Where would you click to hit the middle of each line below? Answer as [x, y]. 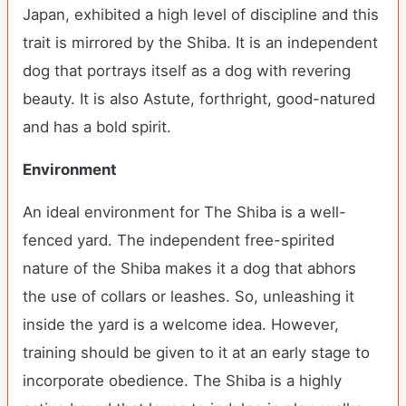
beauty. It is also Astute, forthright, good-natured [199, 99]
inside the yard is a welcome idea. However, [181, 324]
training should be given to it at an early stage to [196, 353]
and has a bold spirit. [97, 127]
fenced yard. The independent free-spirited [179, 240]
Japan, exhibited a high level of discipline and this [201, 14]
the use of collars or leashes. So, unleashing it [188, 296]
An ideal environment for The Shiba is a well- [184, 212]
